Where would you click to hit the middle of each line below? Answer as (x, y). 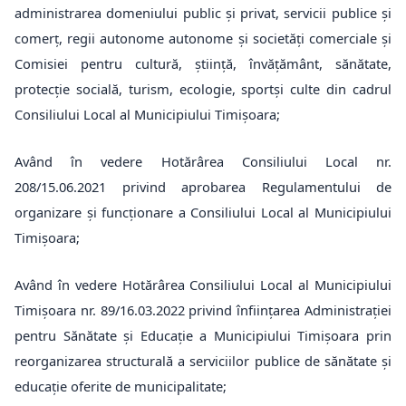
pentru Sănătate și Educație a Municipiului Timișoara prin (203, 335)
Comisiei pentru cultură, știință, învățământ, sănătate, (203, 63)
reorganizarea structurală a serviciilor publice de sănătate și (203, 361)
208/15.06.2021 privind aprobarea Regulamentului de (203, 187)
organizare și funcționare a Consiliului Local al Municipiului (203, 212)
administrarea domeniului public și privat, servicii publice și (203, 13)
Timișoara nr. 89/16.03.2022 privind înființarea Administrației (203, 310)
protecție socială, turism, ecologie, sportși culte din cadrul (203, 89)
